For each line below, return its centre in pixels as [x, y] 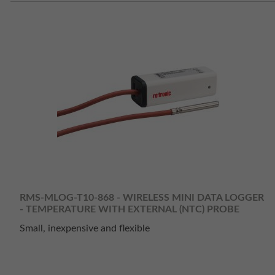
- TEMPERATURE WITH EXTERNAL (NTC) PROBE [130, 209]
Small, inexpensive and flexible [85, 229]
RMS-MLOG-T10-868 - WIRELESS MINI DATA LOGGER [142, 197]
